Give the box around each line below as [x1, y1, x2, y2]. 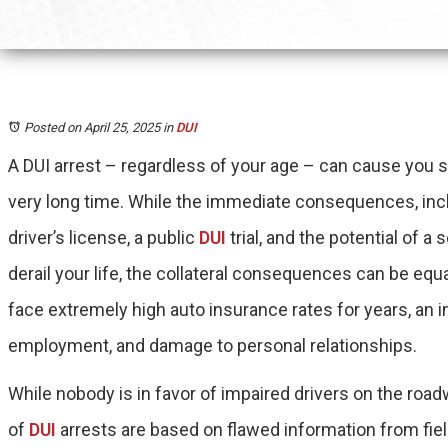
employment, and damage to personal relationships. [8, 335, 417, 356]
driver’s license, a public [8, 227, 195, 248]
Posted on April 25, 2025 [24, 120, 160, 135]
